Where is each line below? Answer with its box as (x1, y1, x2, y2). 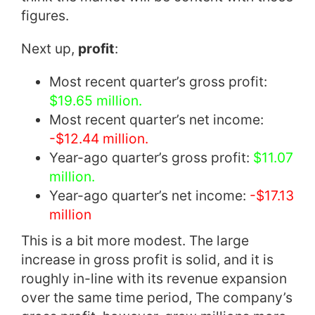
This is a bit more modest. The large (21, 232, 249, 250)
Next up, (21, 40, 78, 58)
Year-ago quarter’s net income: (49, 187, 250, 205)
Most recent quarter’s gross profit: (49, 73, 267, 91)
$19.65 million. (49, 92, 142, 110)
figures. (21, 7, 69, 25)
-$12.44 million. (49, 130, 148, 148)
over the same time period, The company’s (21, 289, 292, 307)
